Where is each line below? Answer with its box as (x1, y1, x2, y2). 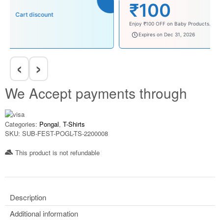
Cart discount (111, 10, 149, 18)
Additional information (10, 208, 78, 219)
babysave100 (20, 31, 58, 38)
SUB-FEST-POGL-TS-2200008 (22, 128, 108, 138)
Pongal (39, 119, 59, 129)
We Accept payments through (5, 82, 187, 103)
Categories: (5, 119, 37, 129)
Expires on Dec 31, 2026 (29, 31, 86, 38)
